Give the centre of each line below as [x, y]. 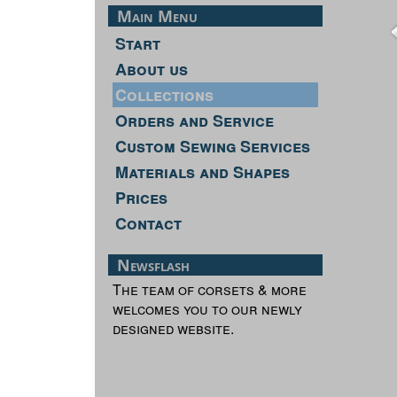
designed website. [173, 328]
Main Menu [157, 16]
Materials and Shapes [202, 171]
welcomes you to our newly [207, 308]
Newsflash [153, 265]
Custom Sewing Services [213, 146]
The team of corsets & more [210, 289]
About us [152, 69]
